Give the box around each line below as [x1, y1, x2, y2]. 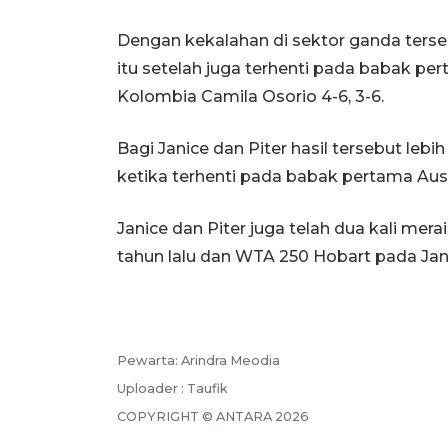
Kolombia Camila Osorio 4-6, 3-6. [117, 86, 384, 106]
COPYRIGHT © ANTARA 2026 [117, 408, 309, 424]
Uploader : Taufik [117, 380, 228, 396]
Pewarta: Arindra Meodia [117, 352, 280, 368]
